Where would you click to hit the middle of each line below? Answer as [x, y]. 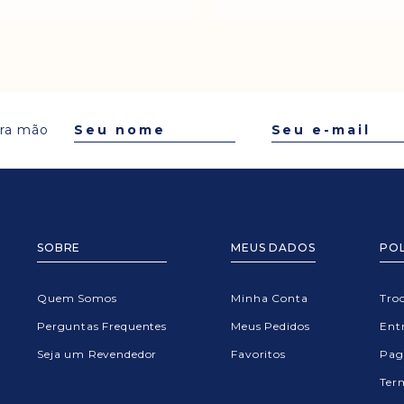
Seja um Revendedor [97, 353]
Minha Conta [270, 298]
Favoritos [258, 353]
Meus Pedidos [271, 326]
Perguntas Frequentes [102, 326]
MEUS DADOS [273, 247]
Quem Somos [77, 298]
